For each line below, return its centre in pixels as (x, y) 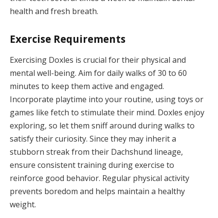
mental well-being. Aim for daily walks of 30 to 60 (98, 73)
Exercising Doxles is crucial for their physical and (98, 60)
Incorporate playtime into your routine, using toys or (107, 100)
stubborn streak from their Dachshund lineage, (96, 152)
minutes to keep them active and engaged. (87, 86)
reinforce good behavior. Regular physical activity (100, 178)
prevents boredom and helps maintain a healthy (97, 191)
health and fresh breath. (54, 11)
